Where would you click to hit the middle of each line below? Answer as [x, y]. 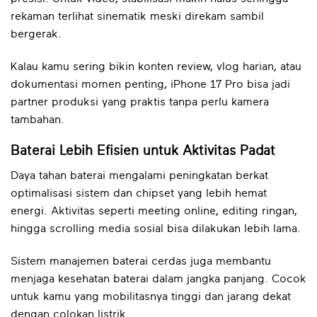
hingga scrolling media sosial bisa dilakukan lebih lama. [156, 229]
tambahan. [38, 119]
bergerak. [36, 34]
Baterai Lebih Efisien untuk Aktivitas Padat [143, 151]
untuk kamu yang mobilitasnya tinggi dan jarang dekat [151, 296]
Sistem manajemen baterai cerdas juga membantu [141, 261]
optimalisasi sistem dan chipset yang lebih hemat [139, 194]
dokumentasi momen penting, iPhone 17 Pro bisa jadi [150, 84]
